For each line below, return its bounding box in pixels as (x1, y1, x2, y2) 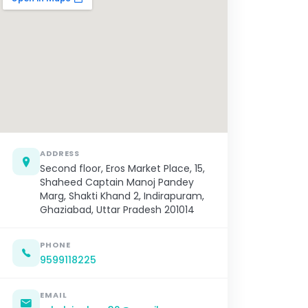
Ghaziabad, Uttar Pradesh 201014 (40, 203, 195, 217)
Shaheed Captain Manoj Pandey (40, 175, 194, 190)
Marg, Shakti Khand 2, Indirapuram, (40, 189, 204, 203)
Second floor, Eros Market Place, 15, (40, 162, 205, 176)
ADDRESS (40, 148, 80, 159)
